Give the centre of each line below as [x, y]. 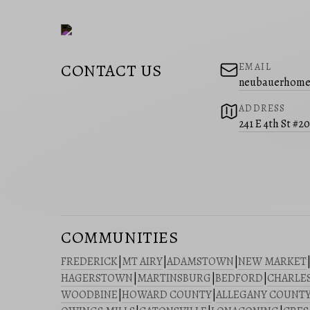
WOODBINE [89, 295]
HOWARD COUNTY [167, 295]
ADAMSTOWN [200, 262]
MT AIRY [142, 262]
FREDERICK [89, 262]
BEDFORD [239, 279]
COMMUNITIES [120, 238]
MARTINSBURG [174, 279]
